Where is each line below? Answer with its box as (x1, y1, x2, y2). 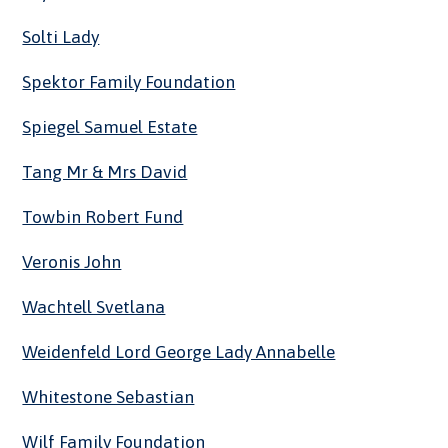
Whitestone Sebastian (22, 387, 195, 408)
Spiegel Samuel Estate (22, 117, 198, 138)
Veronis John (22, 252, 122, 273)
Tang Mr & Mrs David (22, 162, 188, 183)
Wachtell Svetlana (22, 297, 166, 318)
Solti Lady (22, 27, 100, 48)
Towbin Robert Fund (22, 207, 184, 228)
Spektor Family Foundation (22, 72, 236, 93)
